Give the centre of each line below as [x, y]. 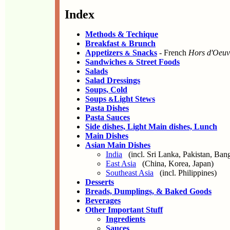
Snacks [144, 53]
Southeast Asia [130, 173]
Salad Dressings [113, 80]
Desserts [100, 182]
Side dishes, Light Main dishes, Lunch [151, 127]
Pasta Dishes [107, 108]
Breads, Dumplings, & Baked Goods [148, 191]
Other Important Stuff [124, 210]
